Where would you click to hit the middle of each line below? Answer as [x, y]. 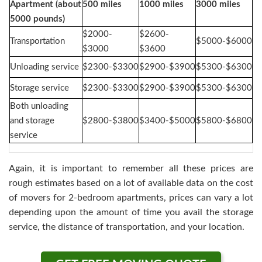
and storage [32, 121]
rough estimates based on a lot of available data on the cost [131, 183]
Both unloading [39, 106]
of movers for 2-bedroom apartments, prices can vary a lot [131, 198]
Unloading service [44, 67]
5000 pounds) [37, 19]
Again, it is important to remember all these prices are [131, 169]
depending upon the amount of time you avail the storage [131, 213]
